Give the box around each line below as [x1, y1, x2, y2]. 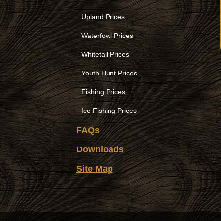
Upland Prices [81, 13, 125, 21]
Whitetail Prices [81, 50, 129, 58]
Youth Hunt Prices [81, 69, 137, 77]
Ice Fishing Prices [81, 107, 137, 114]
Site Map [76, 164, 113, 174]
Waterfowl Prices [81, 32, 133, 39]
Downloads [76, 145, 124, 154]
